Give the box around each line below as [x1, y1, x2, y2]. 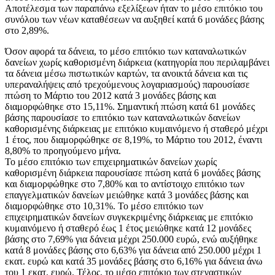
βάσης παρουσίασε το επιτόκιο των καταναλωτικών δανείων [5, 112, 240, 123]
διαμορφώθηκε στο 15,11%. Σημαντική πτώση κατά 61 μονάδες [5, 101, 255, 112]
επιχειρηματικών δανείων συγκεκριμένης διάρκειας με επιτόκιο [5, 211, 253, 222]
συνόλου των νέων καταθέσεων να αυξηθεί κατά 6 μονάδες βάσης [5, 14, 264, 25]
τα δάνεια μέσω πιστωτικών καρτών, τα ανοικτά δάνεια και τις [5, 68, 247, 79]
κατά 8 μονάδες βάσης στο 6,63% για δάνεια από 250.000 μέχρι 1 [5, 244, 261, 255]
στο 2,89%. [5, 25, 49, 36]
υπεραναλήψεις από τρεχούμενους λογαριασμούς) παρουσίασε [5, 79, 250, 90]
